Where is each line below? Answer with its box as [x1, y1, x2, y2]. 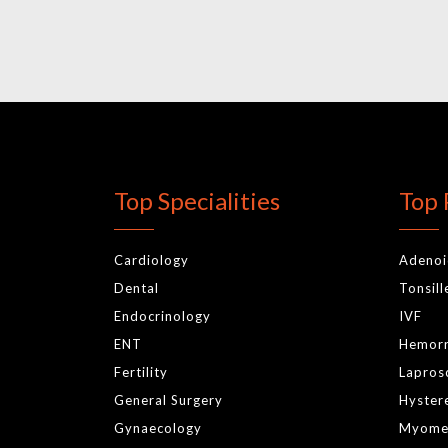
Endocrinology [114, 308, 211, 325]
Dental [114, 280, 159, 297]
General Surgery [114, 392, 223, 409]
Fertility [114, 364, 168, 381]
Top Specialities [114, 186, 280, 216]
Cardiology [114, 252, 189, 269]
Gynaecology [114, 420, 202, 437]
